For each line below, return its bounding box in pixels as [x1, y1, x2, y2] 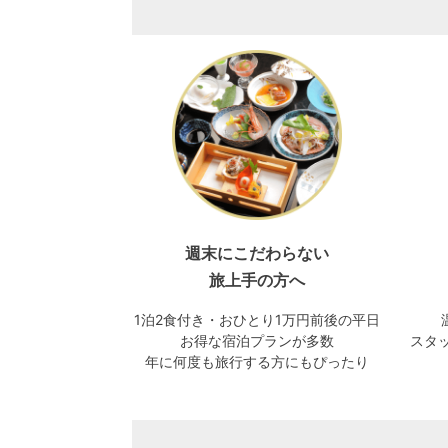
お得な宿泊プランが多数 [180, 331, 334, 349]
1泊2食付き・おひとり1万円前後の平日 [134, 310, 380, 328]
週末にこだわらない [185, 242, 329, 263]
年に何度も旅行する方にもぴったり [145, 352, 369, 370]
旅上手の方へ [209, 269, 305, 290]
